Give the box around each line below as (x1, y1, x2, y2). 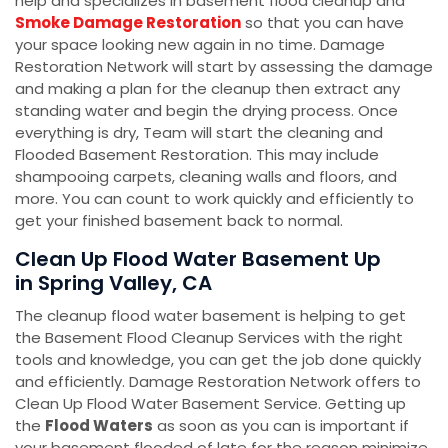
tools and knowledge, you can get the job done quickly (15, 349, 421, 371)
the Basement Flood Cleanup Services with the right (15, 327, 403, 349)
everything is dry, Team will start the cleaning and (15, 122, 383, 144)
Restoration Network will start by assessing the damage (15, 56, 433, 78)
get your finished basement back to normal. (15, 210, 343, 232)
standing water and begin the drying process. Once (15, 100, 398, 122)
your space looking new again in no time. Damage (15, 34, 385, 56)
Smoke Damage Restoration (15, 12, 241, 34)
